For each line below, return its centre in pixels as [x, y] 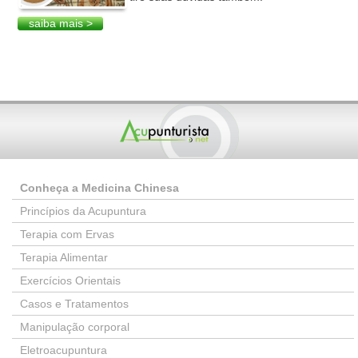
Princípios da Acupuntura [83, 211]
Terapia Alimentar [64, 257]
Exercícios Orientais [70, 280]
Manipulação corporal [75, 327]
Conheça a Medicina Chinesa [99, 188]
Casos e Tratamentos [74, 304]
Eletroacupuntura [64, 350]
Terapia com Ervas [67, 234]
